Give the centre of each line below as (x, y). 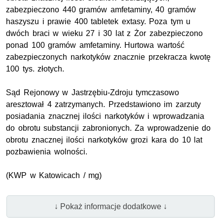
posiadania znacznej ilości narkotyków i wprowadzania (105, 116)
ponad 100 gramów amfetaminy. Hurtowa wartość (95, 45)
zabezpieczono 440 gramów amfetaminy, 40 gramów (101, 10)
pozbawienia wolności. (47, 152)
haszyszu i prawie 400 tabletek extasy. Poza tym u (98, 22)
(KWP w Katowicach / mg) (54, 176)
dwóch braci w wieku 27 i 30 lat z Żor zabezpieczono (104, 34)
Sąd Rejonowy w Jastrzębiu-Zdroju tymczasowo (93, 93)
